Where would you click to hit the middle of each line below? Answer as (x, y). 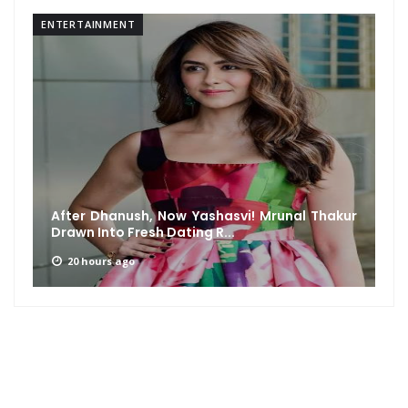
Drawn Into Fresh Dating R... (143, 232)
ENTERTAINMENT (88, 24)
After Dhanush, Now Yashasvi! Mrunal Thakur (204, 216)
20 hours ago (101, 261)
